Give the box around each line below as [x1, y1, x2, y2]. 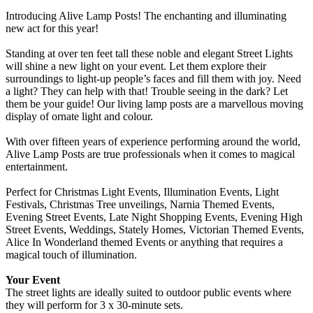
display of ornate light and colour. [6, 110, 153, 123]
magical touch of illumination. [6, 249, 137, 261]
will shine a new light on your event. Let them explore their [6, 60, 266, 73]
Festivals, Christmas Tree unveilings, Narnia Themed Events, [6, 198, 275, 211]
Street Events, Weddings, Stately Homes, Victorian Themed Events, [6, 224, 304, 236]
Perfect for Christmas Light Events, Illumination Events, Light [6, 186, 279, 198]
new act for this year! [6, 22, 99, 35]
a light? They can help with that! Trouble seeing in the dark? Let [6, 85, 288, 98]
